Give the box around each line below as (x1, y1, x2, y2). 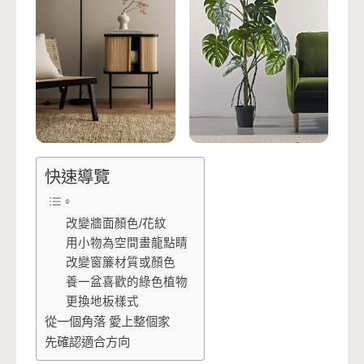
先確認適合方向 (45, 335, 130, 349)
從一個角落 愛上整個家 (45, 314, 170, 329)
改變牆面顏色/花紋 (65, 217, 167, 231)
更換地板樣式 (65, 295, 139, 309)
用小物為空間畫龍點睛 (65, 236, 188, 250)
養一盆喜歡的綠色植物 (65, 275, 188, 289)
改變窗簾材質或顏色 (65, 256, 175, 270)
